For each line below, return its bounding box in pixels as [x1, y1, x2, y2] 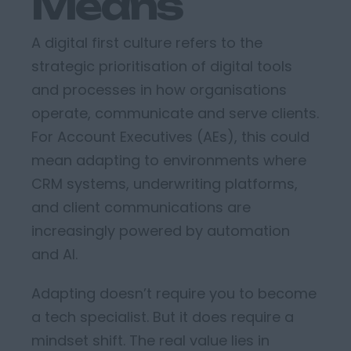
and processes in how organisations [31, 80, 287, 100]
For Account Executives [31, 127, 193, 147]
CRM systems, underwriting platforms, [31, 174, 298, 194]
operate [31, 103, 88, 123]
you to [205, 284, 254, 303]
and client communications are [31, 197, 251, 217]
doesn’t [100, 284, 152, 303]
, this [234, 127, 270, 147]
